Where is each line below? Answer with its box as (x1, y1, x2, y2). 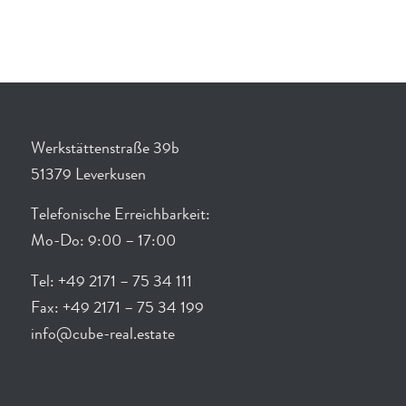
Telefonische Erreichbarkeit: (30, 208, 210, 225)
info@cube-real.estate (30, 326, 175, 343)
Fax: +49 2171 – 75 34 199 (30, 300, 204, 317)
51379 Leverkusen (30, 167, 146, 184)
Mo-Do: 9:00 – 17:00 (30, 234, 176, 251)
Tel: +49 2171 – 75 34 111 (30, 274, 192, 291)
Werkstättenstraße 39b (30, 140, 179, 158)
